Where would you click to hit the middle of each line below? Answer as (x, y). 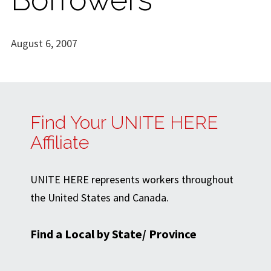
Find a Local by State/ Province (113, 234)
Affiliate (60, 143)
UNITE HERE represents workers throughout (132, 180)
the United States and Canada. (100, 198)
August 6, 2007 (44, 43)
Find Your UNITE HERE (124, 123)
